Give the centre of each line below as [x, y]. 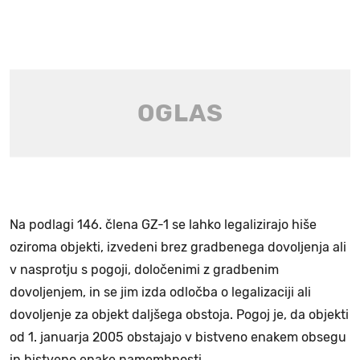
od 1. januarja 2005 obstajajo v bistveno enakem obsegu [178, 337]
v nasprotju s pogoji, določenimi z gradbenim [144, 269]
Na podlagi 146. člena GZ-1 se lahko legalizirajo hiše [163, 224]
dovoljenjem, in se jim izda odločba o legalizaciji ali [160, 292]
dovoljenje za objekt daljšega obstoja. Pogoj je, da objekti [179, 314]
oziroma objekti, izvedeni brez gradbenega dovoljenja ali [178, 247]
